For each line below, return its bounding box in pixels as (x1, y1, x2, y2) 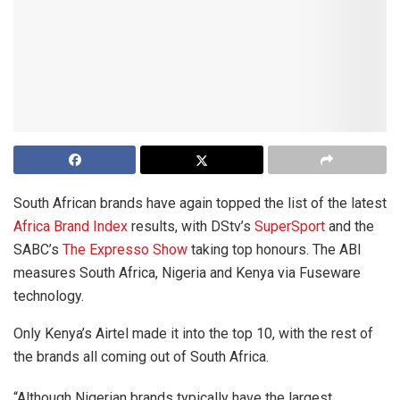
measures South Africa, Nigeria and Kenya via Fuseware (13, 264, 361, 282)
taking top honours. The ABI (191, 241, 362, 259)
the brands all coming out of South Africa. (13, 348, 269, 366)
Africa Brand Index (13, 218, 131, 236)
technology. (13, 287, 84, 305)
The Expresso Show (62, 241, 191, 259)
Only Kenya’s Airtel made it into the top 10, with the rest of (13, 325, 373, 343)
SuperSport (254, 218, 325, 236)
